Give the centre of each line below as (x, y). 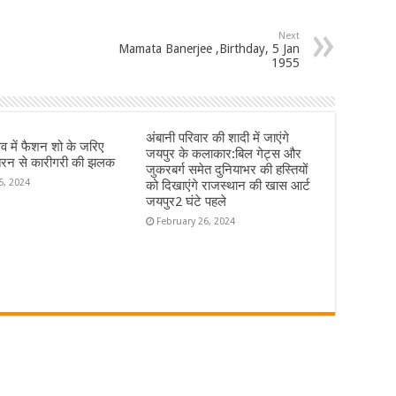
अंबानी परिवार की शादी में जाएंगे (217, 137)
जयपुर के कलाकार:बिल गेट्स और (223, 153)
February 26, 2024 (195, 221)
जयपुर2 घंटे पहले (186, 201)
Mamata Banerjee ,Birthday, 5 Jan (209, 48)
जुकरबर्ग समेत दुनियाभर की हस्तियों (226, 169)
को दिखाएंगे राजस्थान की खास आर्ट (228, 185)
